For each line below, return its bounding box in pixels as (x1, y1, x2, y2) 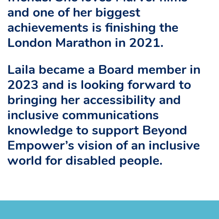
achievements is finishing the (7, 22, 178, 35)
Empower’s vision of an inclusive (7, 139, 200, 153)
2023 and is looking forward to (7, 79, 191, 92)
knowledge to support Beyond (7, 124, 187, 138)
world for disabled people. (7, 154, 163, 168)
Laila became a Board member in (7, 64, 200, 77)
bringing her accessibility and (7, 94, 181, 108)
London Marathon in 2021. (7, 37, 164, 50)
